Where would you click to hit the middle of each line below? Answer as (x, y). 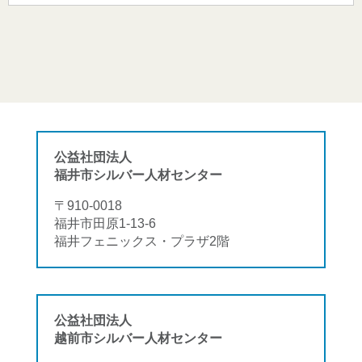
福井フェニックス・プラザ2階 (142, 240)
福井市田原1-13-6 (105, 223)
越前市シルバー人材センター (138, 338)
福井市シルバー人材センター (138, 174)
